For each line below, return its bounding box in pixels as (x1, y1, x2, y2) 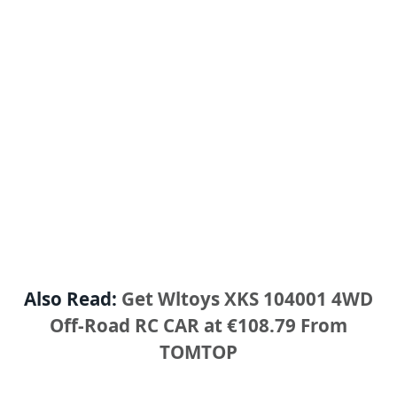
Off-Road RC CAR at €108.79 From (50, 313, 347, 339)
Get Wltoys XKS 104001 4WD (121, 286, 373, 312)
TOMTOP (160, 339, 237, 365)
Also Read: (24, 286, 121, 312)
